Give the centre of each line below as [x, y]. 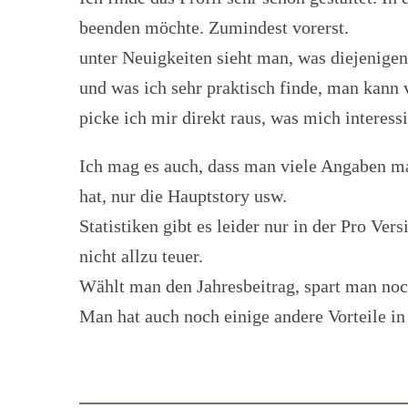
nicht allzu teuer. [141, 256]
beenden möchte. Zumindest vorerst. [214, 27]
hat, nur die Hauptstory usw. [183, 196]
